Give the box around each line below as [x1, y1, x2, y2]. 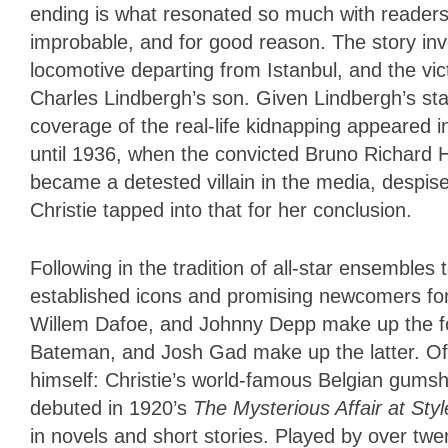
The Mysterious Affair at [193, 396, 405, 419]
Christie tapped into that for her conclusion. [30, 198, 412, 221]
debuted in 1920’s [30, 396, 193, 419]
